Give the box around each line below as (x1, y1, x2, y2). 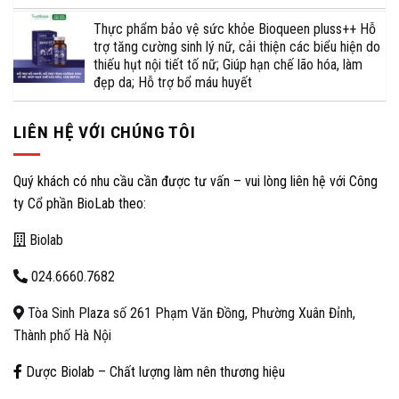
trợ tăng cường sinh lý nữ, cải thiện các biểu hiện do (94, 37, 380, 55)
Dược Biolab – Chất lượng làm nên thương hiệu (22, 363, 285, 381)
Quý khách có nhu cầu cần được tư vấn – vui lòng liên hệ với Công (13, 173, 378, 191)
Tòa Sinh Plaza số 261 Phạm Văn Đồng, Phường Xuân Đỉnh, (24, 305, 355, 322)
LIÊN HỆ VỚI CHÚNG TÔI (13, 121, 197, 142)
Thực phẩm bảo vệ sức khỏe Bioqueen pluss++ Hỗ (94, 20, 376, 37)
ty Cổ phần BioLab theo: (13, 195, 146, 213)
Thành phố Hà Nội (13, 327, 111, 345)
